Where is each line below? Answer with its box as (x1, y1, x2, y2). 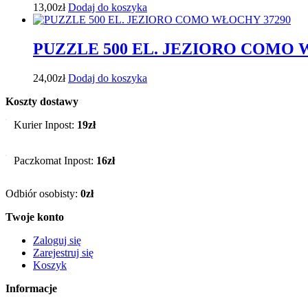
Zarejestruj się (33, 247, 93, 258)
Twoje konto (5, 211, 64, 223)
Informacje (5, 283, 57, 294)
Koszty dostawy (5, 96, 78, 107)
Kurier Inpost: (14, 119, 77, 131)
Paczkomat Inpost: (14, 155, 96, 166)
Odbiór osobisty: (5, 188, 80, 199)
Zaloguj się (33, 234, 81, 246)
